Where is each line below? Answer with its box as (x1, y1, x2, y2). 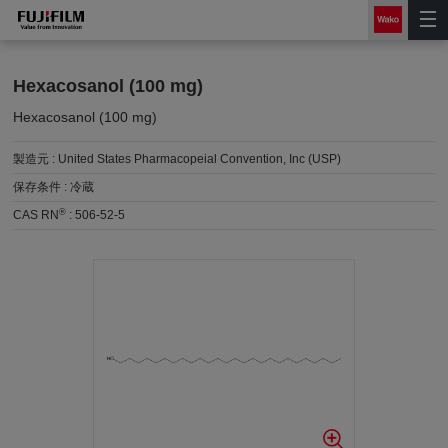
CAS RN (13, 208, 60, 222)
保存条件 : (13, 180, 71, 194)
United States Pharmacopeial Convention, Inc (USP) (58, 152, 342, 166)
